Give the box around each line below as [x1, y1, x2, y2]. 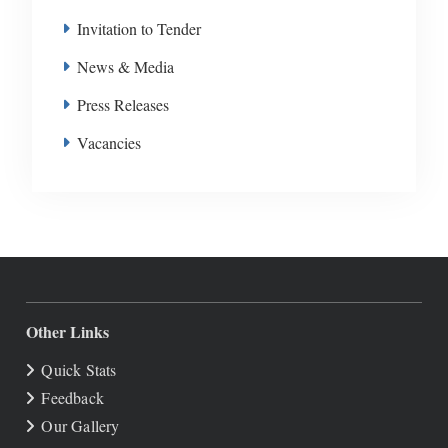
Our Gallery [41, 415, 120, 437]
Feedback [41, 387, 105, 409]
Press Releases [76, 94, 169, 116]
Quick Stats [41, 359, 117, 381]
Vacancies [76, 132, 141, 154]
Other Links [26, 320, 110, 344]
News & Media [76, 56, 174, 78]
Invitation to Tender [76, 18, 201, 40]
